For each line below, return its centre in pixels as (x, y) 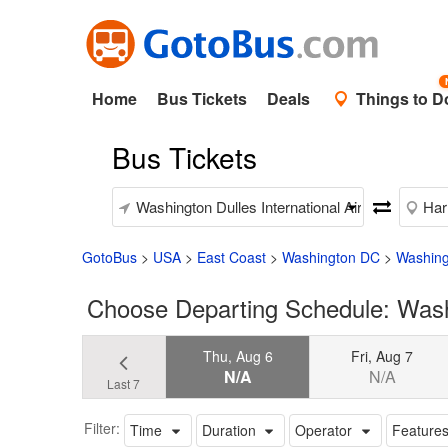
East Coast (231, 257)
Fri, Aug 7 (382, 355)
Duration (228, 429)
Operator (324, 429)
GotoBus (109, 257)
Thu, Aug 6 (237, 355)
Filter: (102, 427)
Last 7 (124, 383)
